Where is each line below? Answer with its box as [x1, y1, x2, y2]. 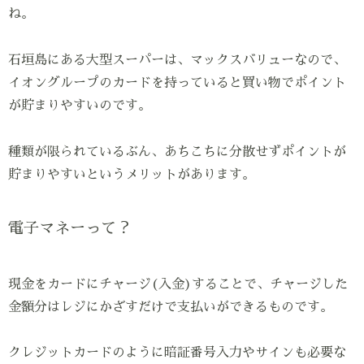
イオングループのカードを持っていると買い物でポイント [8, 76, 346, 89]
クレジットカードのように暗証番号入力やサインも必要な [8, 346, 346, 360]
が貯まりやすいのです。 [8, 98, 151, 112]
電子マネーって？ [8, 220, 132, 236]
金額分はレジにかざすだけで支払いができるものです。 [8, 300, 333, 314]
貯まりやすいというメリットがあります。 [8, 167, 255, 181]
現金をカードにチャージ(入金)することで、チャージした [8, 277, 348, 291]
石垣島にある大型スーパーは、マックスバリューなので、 [8, 53, 346, 67]
